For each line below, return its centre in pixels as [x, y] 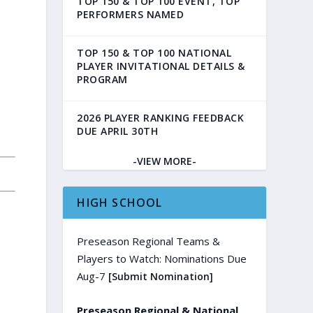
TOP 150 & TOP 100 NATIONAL [154, 53]
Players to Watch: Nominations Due [162, 259]
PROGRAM [102, 80]
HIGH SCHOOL [120, 203]
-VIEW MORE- [165, 161]
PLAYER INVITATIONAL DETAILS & [161, 66]
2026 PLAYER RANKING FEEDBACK [161, 118]
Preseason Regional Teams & [149, 241]
